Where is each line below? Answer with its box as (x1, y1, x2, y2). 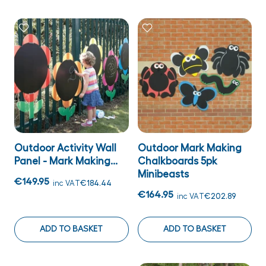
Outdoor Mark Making (137, 142, 242, 153)
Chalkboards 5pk (137, 156, 217, 166)
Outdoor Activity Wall (14, 142, 116, 153)
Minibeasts (137, 169, 189, 179)
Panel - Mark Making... (14, 156, 118, 166)
